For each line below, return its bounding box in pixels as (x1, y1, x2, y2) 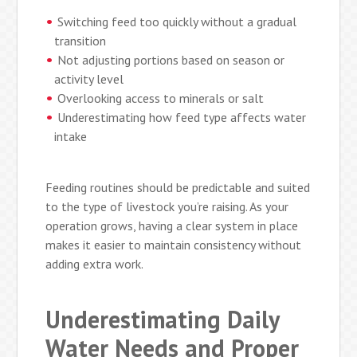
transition (54, 32, 107, 49)
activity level (54, 70, 124, 87)
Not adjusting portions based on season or (57, 51, 285, 68)
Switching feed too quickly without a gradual (57, 13, 297, 29)
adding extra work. (45, 255, 144, 272)
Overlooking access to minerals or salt (57, 89, 265, 106)
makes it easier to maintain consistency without (45, 236, 302, 253)
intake (54, 127, 88, 144)
